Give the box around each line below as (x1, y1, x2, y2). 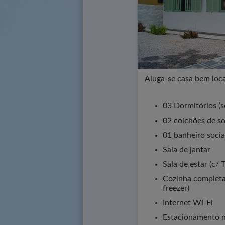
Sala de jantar (163, 146, 210, 154)
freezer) (163, 184, 189, 192)
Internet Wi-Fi (163, 199, 213, 207)
